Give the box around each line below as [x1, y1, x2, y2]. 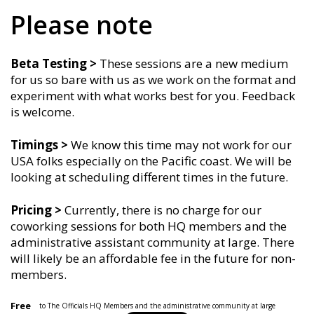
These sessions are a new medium [100, 55, 288, 71]
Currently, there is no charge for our [64, 201, 261, 218]
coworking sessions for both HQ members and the [11, 217, 287, 234]
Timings [11, 136, 58, 153]
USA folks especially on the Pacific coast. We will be [11, 152, 292, 169]
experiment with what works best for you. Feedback [11, 87, 295, 104]
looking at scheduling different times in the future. [11, 168, 288, 185]
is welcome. [11, 103, 74, 120]
